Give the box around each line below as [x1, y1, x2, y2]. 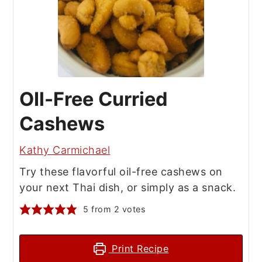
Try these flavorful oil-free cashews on [19, 166, 223, 178]
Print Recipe [108, 243, 169, 255]
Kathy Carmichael [19, 144, 111, 157]
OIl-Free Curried [19, 88, 168, 111]
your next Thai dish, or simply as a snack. [19, 181, 236, 194]
